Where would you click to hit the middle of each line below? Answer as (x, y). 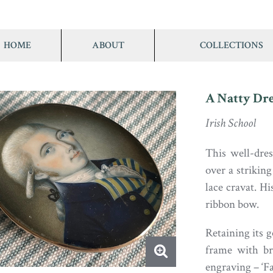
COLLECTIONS (232, 45)
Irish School (230, 123)
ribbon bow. (232, 204)
